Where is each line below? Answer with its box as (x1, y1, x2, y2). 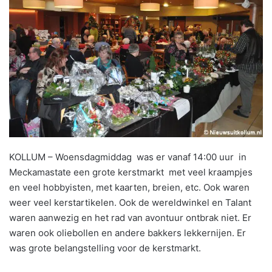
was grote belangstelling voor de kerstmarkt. (9, 242, 201, 254)
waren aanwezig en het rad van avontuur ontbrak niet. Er (9, 211, 251, 223)
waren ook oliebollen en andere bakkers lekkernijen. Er (9, 226, 246, 239)
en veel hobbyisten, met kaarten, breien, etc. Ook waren (9, 181, 250, 193)
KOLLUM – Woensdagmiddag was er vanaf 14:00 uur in (9, 151, 246, 163)
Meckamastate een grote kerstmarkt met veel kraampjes (9, 166, 253, 178)
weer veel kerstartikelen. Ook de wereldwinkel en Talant (9, 196, 251, 208)
